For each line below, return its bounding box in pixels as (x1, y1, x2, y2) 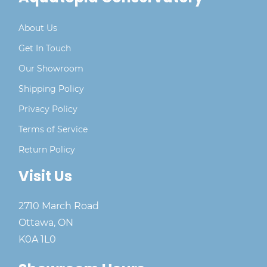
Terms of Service (18, 124, 88, 135)
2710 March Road (18, 200, 101, 212)
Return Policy (18, 144, 75, 155)
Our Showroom (18, 63, 83, 74)
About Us (18, 23, 57, 33)
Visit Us (18, 166, 72, 186)
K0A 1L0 (18, 234, 56, 245)
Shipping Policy (18, 83, 84, 94)
